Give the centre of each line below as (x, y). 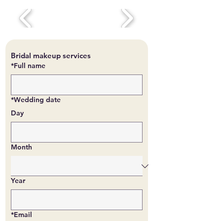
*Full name (28, 66)
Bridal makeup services (51, 55)
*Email (21, 215)
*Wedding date (36, 100)
